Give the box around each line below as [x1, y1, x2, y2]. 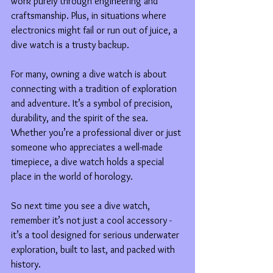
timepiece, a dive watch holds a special [11, 155, 166, 168]
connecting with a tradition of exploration [11, 82, 179, 94]
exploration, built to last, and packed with [11, 243, 177, 255]
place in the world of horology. [11, 170, 133, 182]
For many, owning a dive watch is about [11, 68, 169, 80]
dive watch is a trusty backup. [11, 38, 129, 51]
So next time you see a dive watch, [11, 199, 152, 211]
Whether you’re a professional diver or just [11, 126, 183, 138]
